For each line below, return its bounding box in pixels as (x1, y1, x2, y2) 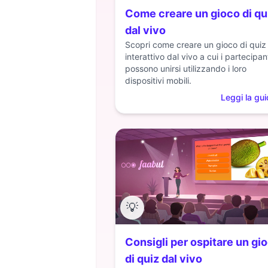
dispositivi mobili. (125, 75, 191, 86)
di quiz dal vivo (125, 252, 202, 265)
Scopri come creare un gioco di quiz (125, 39, 266, 50)
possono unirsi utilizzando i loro (125, 63, 246, 74)
